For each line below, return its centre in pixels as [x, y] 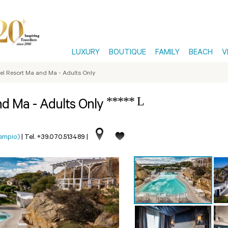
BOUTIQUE [127, 53]
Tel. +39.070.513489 [55, 138]
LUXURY [86, 53]
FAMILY [167, 53]
